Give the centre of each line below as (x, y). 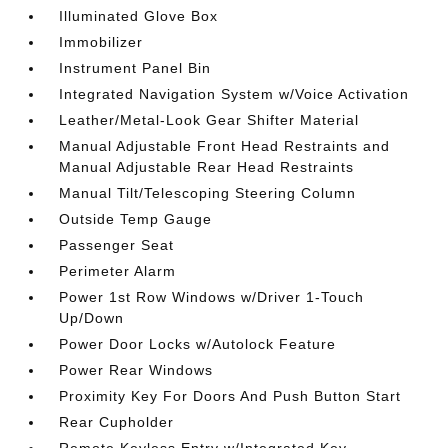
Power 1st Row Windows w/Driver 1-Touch (212, 296)
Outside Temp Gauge (136, 218)
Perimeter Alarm (118, 270)
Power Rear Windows (136, 369)
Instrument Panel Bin (135, 67)
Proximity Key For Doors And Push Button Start (230, 395)
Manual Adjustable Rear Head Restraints (207, 166)
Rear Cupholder (117, 421)
